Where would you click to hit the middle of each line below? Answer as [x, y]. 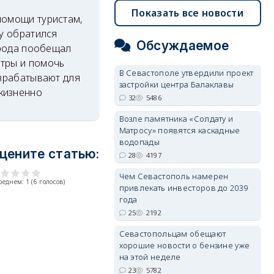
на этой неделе [150, 257]
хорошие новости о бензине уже [184, 245]
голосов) [51, 182]
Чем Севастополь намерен [174, 176]
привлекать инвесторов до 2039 [183, 188]
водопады [139, 142]
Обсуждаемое [183, 46]
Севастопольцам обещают [172, 234]
